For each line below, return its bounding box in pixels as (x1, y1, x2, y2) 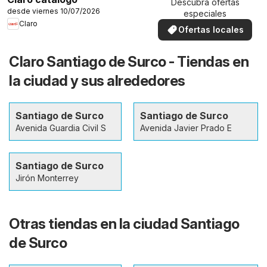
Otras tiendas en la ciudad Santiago (9, 215, 240, 232)
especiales (184, 8, 226, 19)
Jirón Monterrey (15, 172, 79, 183)
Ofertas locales (178, 24, 244, 35)
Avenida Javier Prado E (140, 122, 232, 133)
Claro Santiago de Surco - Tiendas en (9, 52, 249, 70)
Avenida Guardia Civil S (15, 122, 106, 133)
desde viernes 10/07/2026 (7, 6, 100, 15)
